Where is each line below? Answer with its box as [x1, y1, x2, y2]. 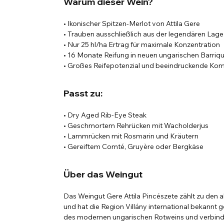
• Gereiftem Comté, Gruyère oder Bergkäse [63, 142, 204, 151]
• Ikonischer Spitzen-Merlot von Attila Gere [63, 19, 200, 28]
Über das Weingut [63, 168, 143, 180]
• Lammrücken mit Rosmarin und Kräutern [63, 131, 199, 141]
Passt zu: [63, 87, 103, 99]
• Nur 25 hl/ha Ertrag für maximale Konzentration [63, 40, 220, 49]
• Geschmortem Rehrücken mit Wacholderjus [63, 121, 209, 130]
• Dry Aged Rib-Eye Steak [63, 110, 147, 120]
